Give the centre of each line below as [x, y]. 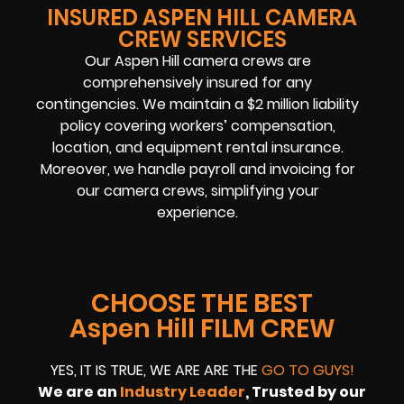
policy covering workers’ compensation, [197, 126]
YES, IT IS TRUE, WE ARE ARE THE [156, 370]
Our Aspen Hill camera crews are [197, 61]
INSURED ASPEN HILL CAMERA [202, 18]
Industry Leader [183, 391]
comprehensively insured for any [198, 83]
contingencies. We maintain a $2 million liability [198, 105]
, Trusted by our [306, 391]
